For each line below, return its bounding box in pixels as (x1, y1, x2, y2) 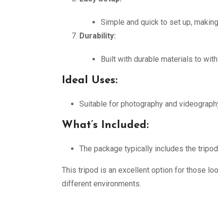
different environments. (62, 179, 141, 188)
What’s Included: (62, 120, 149, 131)
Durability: (79, 31, 116, 40)
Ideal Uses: (62, 75, 118, 86)
